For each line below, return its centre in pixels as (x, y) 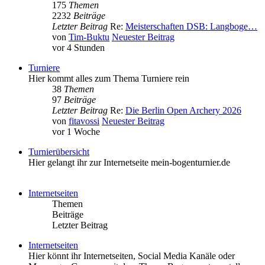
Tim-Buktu (89, 37)
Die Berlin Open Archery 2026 (183, 111)
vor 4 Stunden (78, 48)
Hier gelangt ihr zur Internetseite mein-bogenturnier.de (129, 163)
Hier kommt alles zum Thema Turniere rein (109, 79)
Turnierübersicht (59, 152)
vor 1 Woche (76, 132)
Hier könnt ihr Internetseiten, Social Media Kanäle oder (132, 256)
